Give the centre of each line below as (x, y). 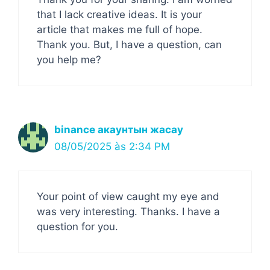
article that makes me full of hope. (120, 29)
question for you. (77, 227)
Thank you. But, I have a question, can (129, 44)
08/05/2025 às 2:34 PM (112, 146)
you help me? (69, 59)
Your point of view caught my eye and (128, 196)
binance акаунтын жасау (119, 129)
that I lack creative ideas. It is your (119, 14)
